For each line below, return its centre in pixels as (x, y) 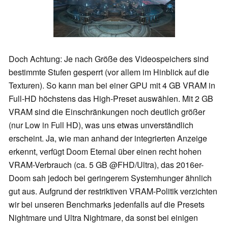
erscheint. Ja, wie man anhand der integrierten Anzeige (108, 138)
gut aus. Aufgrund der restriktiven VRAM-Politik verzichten (113, 191)
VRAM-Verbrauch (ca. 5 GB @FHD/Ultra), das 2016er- (106, 165)
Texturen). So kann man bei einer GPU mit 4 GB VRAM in (112, 85)
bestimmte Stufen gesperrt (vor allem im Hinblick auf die (109, 72)
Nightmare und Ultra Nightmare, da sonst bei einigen (103, 218)
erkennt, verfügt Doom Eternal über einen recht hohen (105, 152)
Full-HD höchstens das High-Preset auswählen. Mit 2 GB (111, 99)
